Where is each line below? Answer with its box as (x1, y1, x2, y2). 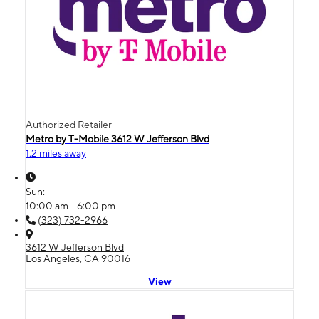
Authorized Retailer (26, 118, 112, 130)
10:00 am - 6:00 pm (26, 199, 115, 211)
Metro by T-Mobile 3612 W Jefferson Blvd (26, 132, 209, 145)
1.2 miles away (26, 147, 86, 159)
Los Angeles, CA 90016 (26, 252, 130, 264)
